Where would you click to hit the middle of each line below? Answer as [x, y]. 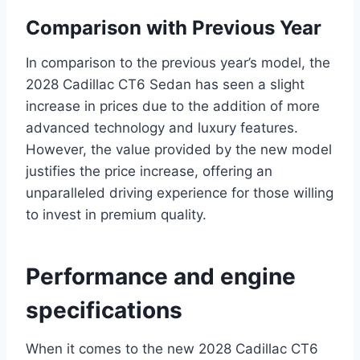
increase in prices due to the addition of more [173, 106]
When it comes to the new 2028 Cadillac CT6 [172, 348]
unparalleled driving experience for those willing [180, 192]
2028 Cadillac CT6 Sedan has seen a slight [165, 84]
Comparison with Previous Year [174, 27]
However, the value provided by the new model [179, 149]
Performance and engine [161, 276]
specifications [104, 310]
